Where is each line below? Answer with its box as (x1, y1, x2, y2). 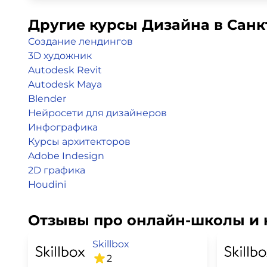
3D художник (28, 50, 92, 61)
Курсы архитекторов (28, 136, 131, 147)
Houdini (28, 179, 66, 190)
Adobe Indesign (28, 150, 104, 162)
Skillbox (92, 238, 130, 250)
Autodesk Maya (28, 79, 102, 90)
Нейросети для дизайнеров (28, 107, 167, 119)
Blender (28, 93, 66, 104)
